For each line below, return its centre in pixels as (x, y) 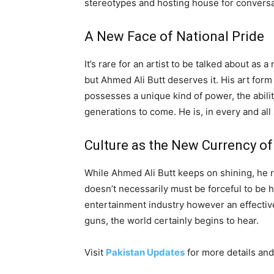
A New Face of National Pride (174, 37)
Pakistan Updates (145, 253)
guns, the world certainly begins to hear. (172, 221)
